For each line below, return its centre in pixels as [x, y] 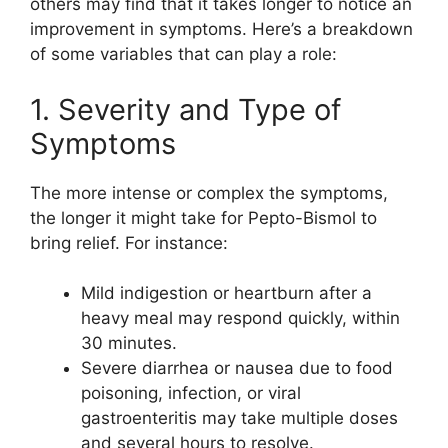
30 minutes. [129, 343]
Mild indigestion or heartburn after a [226, 293]
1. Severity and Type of [185, 109]
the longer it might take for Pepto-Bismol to [203, 217]
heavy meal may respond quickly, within [240, 318]
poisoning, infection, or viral [191, 393]
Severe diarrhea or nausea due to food [237, 368]
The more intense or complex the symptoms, [209, 192]
